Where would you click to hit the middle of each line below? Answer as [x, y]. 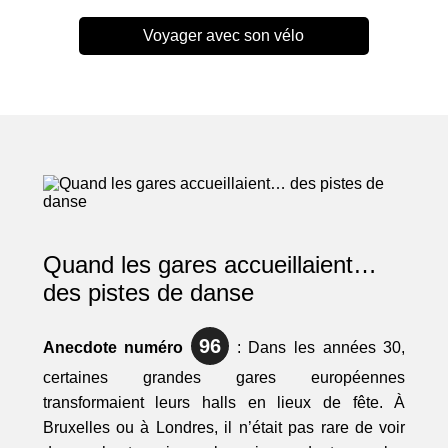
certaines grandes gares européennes [224, 378]
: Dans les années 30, [317, 348]
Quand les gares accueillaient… [209, 265]
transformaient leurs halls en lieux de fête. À [224, 403]
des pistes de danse [148, 293]
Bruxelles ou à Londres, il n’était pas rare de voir [224, 428]
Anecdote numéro [116, 348]
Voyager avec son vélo [224, 36]
